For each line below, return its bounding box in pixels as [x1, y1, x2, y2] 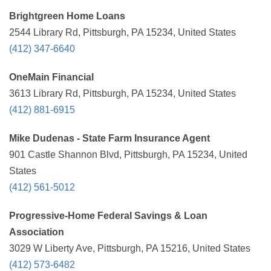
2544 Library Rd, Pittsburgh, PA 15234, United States [9, 27, 236, 38]
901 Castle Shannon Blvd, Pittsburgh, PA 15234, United [9, 149, 247, 160]
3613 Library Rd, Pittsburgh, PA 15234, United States [9, 88, 236, 99]
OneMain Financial [9, 72, 94, 82]
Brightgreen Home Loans [9, 11, 125, 21]
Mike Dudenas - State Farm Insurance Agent [9, 133, 210, 143]
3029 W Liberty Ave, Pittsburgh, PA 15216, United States [9, 243, 250, 253]
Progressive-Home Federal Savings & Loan [9, 211, 207, 221]
